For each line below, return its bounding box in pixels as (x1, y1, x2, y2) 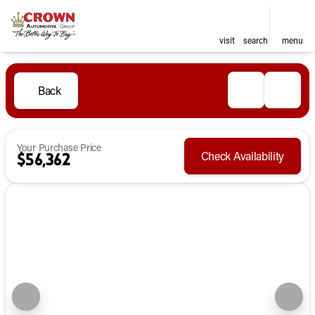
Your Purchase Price (17, 141, 101, 154)
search (243, 34, 268, 46)
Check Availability (200, 148, 284, 163)
